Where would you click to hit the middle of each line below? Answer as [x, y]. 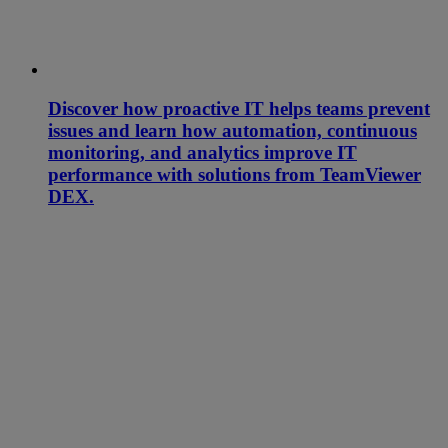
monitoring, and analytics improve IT [202, 153]
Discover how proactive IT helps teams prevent [239, 109]
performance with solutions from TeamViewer [234, 175]
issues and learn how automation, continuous [232, 131]
